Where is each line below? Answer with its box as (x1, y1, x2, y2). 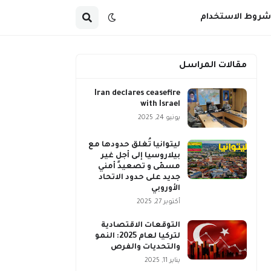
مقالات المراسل (179, 61, 247, 71)
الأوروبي (151, 184, 180, 193)
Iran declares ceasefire (94, 90, 180, 98)
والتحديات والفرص (111, 243, 180, 252)
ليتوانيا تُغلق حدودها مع (88, 141, 180, 149)
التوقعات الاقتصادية (101, 221, 180, 230)
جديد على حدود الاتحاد (99, 174, 180, 182)
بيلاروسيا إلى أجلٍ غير (101, 152, 180, 160)
